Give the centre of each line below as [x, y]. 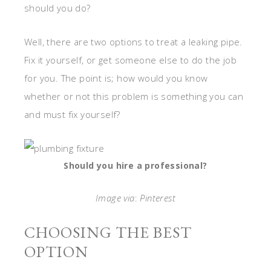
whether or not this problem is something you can [134, 96]
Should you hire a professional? [135, 166]
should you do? [57, 8]
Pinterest [158, 198]
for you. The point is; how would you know [116, 78]
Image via [115, 198]
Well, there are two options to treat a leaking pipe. [133, 42]
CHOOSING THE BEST [108, 233]
